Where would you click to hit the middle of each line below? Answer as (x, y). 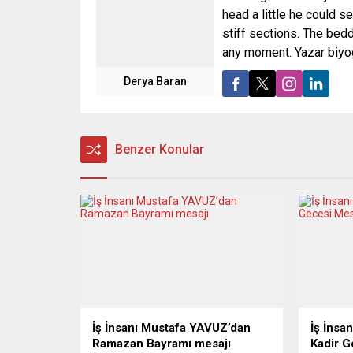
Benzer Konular (160, 150)
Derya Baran (155, 82)
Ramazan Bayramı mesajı (162, 344)
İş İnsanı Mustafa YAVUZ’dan (171, 328)
